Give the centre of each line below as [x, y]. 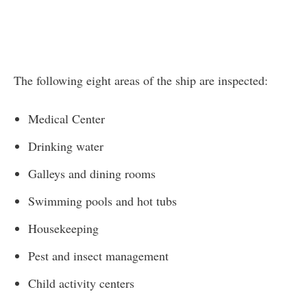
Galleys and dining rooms [92, 173]
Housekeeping [63, 228]
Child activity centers [81, 283]
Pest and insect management [98, 255]
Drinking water [66, 146]
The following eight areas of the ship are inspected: [141, 80]
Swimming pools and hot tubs [102, 200]
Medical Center [66, 118]
